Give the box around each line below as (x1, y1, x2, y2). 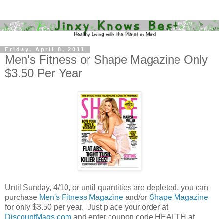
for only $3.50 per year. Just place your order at (5, 203, 168, 212)
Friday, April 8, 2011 (5, 46, 85, 53)
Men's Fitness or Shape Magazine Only (5, 52, 208, 66)
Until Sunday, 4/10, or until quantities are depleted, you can (5, 183, 208, 192)
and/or (123, 193, 149, 202)
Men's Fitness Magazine (39, 193, 123, 202)
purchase (5, 193, 39, 202)
